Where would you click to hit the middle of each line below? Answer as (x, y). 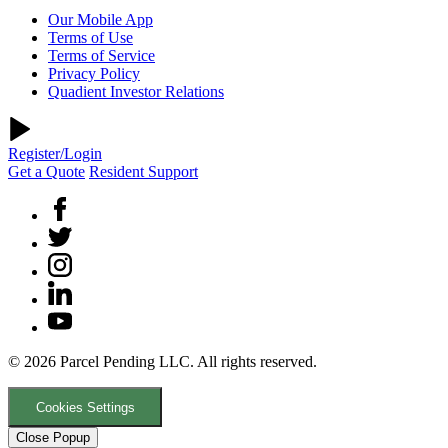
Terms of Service (101, 56)
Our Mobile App (100, 20)
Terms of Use (90, 38)
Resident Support (143, 172)
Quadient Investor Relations (136, 92)
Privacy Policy (94, 74)
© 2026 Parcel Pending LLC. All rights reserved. (162, 362)
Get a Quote (46, 172)
